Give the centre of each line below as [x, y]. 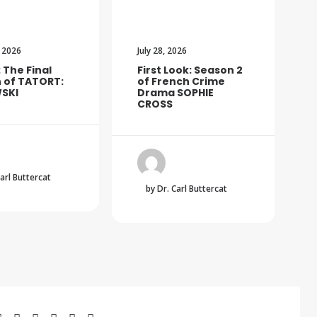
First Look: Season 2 [190, 70]
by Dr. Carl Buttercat [186, 189]
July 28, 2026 [162, 51]
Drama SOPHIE [175, 93]
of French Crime [181, 82]
